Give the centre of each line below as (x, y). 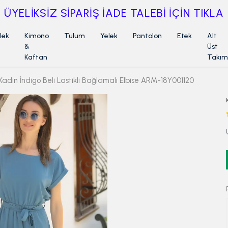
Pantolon (147, 36)
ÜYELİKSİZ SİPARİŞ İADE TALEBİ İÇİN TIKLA (114, 13)
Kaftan (36, 57)
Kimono (37, 36)
